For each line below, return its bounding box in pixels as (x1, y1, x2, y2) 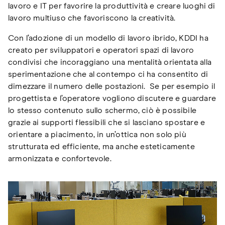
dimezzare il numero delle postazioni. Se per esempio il (8, 82, 215, 90)
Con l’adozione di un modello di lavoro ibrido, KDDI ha (8, 34, 208, 42)
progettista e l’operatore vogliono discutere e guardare (8, 94, 216, 102)
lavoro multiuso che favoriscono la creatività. (8, 14, 176, 22)
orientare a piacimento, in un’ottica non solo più (8, 130, 186, 139)
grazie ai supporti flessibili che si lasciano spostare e (8, 118, 205, 127)
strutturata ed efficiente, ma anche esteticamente (8, 142, 195, 151)
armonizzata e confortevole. (8, 154, 111, 163)
